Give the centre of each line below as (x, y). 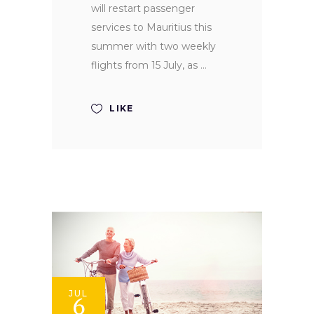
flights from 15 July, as (146, 65)
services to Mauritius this (151, 27)
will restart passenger (143, 8)
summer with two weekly (153, 46)
